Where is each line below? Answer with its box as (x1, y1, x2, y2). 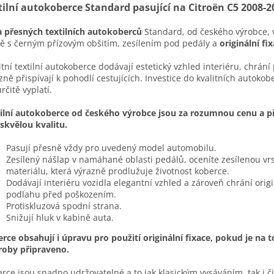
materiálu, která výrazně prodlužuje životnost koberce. (6, 165, 229, 177)
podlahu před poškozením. (6, 188, 116, 200)
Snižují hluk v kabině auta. (6, 211, 114, 223)
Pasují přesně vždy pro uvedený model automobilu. (6, 141, 217, 154)
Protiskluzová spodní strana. (6, 199, 122, 212)
